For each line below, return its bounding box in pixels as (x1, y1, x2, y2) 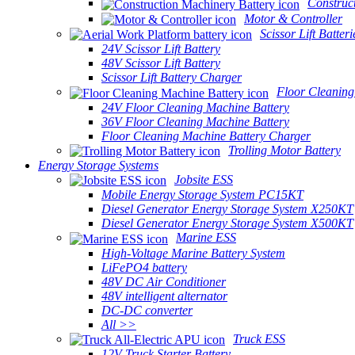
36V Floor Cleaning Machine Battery (101, 114, 289, 128)
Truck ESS (233, 331, 285, 345)
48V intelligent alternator (101, 288, 227, 303)
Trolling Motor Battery (228, 143, 341, 157)
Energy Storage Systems (38, 158, 158, 172)
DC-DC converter (101, 303, 193, 317)
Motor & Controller (244, 11, 342, 25)
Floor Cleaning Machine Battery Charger (101, 128, 311, 143)
